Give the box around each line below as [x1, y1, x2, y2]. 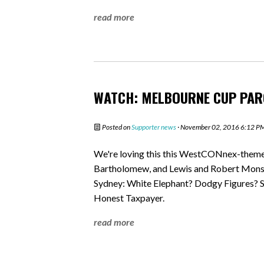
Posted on [101, 122, 131, 131]
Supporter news [131, 122, 176, 131]
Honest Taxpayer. [94, 192, 164, 203]
